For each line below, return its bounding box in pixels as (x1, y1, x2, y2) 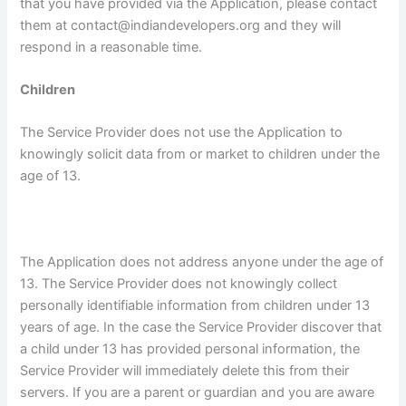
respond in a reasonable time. (20, 38, 203, 55)
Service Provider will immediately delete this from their (20, 362, 350, 380)
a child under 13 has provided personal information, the (20, 341, 361, 358)
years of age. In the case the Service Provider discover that (20, 319, 382, 336)
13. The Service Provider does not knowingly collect (20, 275, 338, 293)
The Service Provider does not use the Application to (20, 124, 343, 141)
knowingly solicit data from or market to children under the (20, 146, 381, 163)
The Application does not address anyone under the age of (20, 254, 384, 271)
